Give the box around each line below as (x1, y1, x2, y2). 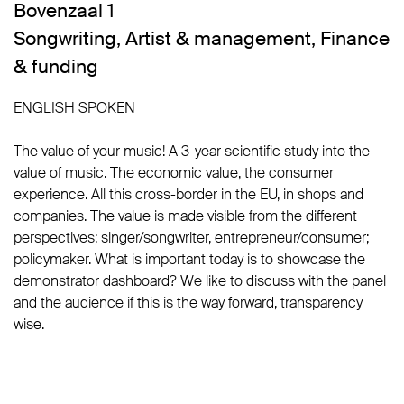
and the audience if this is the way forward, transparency (14, 293, 363, 312)
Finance (320, 26, 390, 51)
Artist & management (125, 26, 311, 51)
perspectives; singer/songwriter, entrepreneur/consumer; (14, 228, 369, 247)
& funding (14, 54, 98, 79)
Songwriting (14, 26, 116, 51)
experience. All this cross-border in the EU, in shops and (14, 185, 363, 204)
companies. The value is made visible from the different (14, 207, 357, 225)
